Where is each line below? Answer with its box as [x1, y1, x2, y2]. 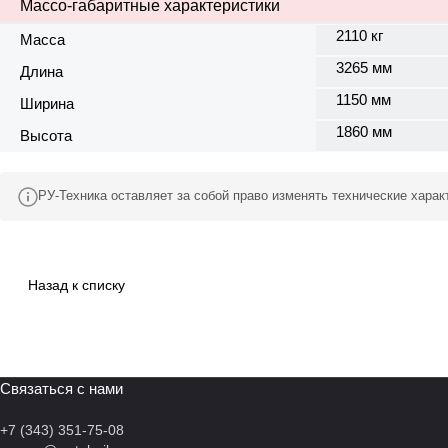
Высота [20, 127, 72, 145]
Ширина [20, 95, 74, 113]
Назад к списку [28, 277, 125, 294]
